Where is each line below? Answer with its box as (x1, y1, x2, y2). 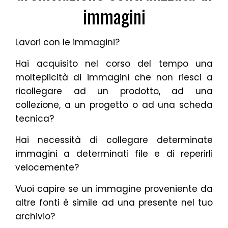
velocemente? (15, 161, 79, 174)
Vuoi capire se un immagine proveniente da (15, 183, 213, 195)
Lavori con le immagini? (15, 36, 120, 48)
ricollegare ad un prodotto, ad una (15, 85, 213, 97)
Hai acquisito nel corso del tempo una (15, 58, 213, 70)
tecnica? (15, 112, 54, 125)
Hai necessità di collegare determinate (15, 134, 213, 146)
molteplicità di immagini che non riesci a (15, 71, 213, 83)
